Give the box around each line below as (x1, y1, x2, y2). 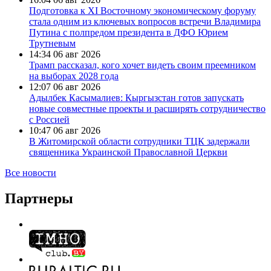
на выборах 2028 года (29, 71, 119, 82)
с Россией (29, 114, 70, 125)
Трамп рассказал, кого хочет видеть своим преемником (29, 60, 256, 71)
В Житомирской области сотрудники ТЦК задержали (29, 136, 250, 147)
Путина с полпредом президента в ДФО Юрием (29, 27, 228, 38)
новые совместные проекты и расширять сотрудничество (29, 103, 266, 114)
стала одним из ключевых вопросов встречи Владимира (29, 16, 261, 27)
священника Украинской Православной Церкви (29, 147, 227, 158)
